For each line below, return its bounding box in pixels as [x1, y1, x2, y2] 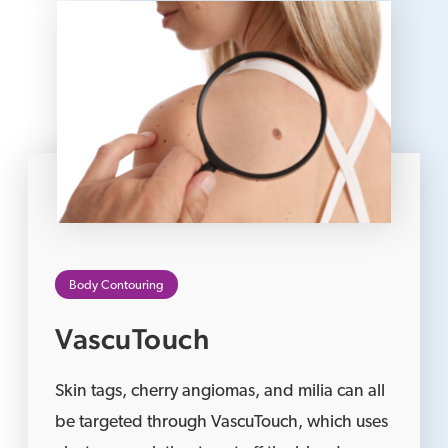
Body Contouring [69, 279, 165, 293]
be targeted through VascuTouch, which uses [55, 414, 389, 432]
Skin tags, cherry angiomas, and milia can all [55, 383, 386, 401]
